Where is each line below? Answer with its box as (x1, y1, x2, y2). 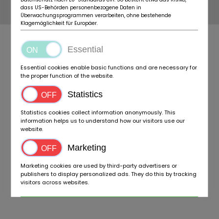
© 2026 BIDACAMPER (71, 5, 148, 15)
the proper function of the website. (21, 71, 114, 80)
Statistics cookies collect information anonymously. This (21, 108, 176, 116)
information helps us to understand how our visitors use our (21, 116, 185, 125)
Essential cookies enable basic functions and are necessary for (21, 63, 197, 71)
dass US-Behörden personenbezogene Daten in (21, 3, 142, 11)
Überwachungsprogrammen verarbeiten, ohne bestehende (21, 11, 172, 19)
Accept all (92, 201, 127, 212)
